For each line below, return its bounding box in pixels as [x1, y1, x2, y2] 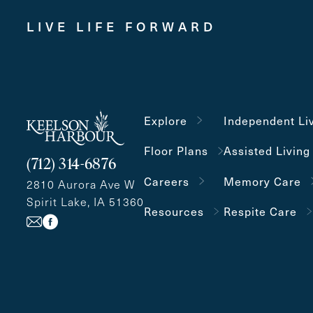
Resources [144, 204, 204, 219]
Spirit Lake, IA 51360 [27, 194, 144, 209]
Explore [144, 112, 187, 128]
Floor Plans [144, 143, 208, 159]
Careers [144, 173, 189, 189]
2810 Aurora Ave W [27, 176, 135, 191]
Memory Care [224, 173, 301, 189]
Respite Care [224, 204, 297, 219]
